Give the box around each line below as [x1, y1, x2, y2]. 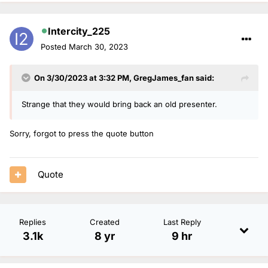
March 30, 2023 [69, 41, 128, 51]
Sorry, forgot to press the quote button [10, 128, 154, 138]
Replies [19, 217, 47, 227]
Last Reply [163, 217, 201, 227]
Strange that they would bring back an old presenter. [22, 99, 217, 109]
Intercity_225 [48, 25, 110, 37]
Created [89, 217, 120, 227]
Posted [41, 41, 69, 51]
